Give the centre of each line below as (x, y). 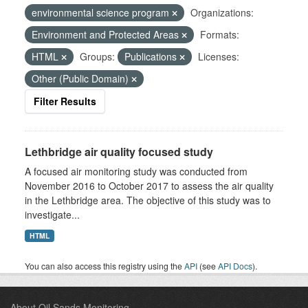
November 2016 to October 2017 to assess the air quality (149, 186)
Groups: (97, 56)
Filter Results (65, 101)
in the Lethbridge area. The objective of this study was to (148, 200)
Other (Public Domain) (81, 78)
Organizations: (222, 12)
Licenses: (219, 56)
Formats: (220, 34)
